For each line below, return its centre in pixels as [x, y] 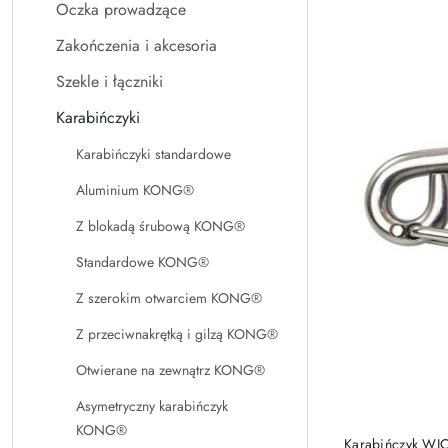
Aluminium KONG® [135, 190]
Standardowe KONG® [142, 262]
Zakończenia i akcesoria [136, 45]
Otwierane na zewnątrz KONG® [170, 370]
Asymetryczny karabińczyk [152, 406]
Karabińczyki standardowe [153, 154]
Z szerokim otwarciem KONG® [169, 298]
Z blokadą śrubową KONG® [160, 226]
